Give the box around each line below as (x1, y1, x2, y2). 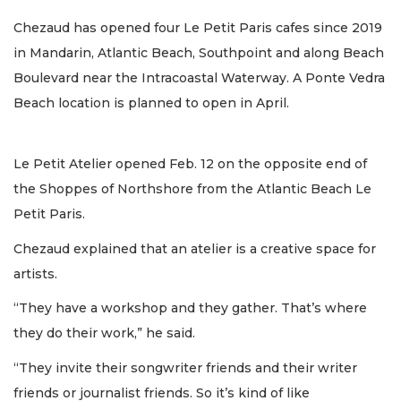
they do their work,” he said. (13, 325, 199, 342)
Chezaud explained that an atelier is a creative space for (13, 240, 376, 257)
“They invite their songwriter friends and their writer (13, 359, 357, 376)
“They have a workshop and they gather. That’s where (13, 300, 367, 317)
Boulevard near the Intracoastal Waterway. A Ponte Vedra (13, 69, 385, 86)
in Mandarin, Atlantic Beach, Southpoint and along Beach (13, 44, 384, 61)
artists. (13, 265, 57, 282)
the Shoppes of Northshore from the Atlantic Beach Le (13, 181, 371, 198)
